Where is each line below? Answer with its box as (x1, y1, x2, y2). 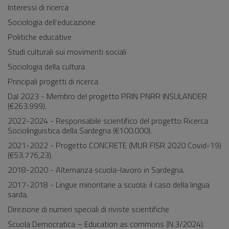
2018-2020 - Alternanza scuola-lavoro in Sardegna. (8, 164, 185, 176)
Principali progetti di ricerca (8, 75, 98, 87)
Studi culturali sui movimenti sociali (8, 45, 126, 58)
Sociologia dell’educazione (8, 16, 96, 28)
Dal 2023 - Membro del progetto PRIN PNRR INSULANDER (8, 90, 207, 102)
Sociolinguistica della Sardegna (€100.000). (8, 124, 152, 136)
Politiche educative (8, 31, 72, 43)
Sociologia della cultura (8, 60, 85, 73)
